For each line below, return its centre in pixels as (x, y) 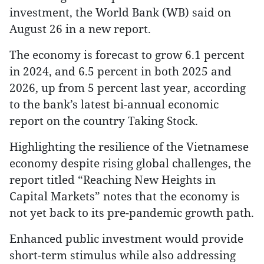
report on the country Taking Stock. (104, 121)
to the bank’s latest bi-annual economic (114, 104)
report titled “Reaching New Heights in (113, 179)
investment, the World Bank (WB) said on (120, 12)
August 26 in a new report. (80, 29)
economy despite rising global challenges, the (130, 163)
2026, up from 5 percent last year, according (128, 88)
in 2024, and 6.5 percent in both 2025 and (121, 71)
